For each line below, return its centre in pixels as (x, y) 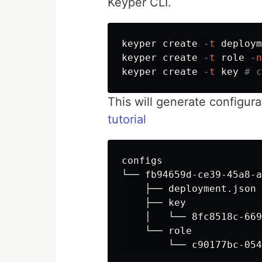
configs (142, 161)
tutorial (127, 120)
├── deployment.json (189, 189)
